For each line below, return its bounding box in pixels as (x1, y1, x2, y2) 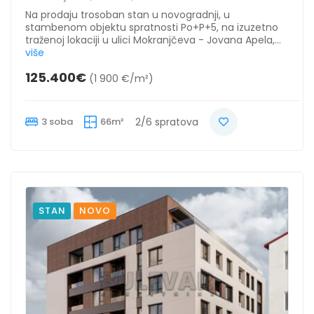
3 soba (41, 115, 73, 129)
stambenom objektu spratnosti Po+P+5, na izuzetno (25, 20, 278, 35)
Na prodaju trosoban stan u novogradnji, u (25, 8, 230, 22)
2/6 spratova (135, 115, 198, 130)
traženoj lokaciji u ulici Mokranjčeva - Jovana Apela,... (25, 33, 281, 48)
